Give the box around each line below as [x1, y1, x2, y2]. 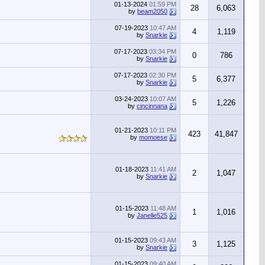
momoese [139, 134, 167, 141]
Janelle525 [137, 212, 167, 219]
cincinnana [137, 102, 167, 109]
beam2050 [137, 8, 167, 15]
